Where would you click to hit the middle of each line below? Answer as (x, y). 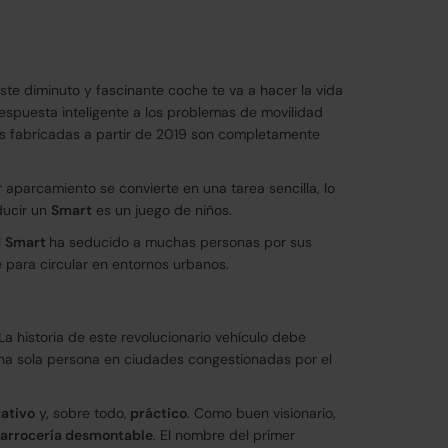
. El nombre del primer (224, 435)
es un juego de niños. (162, 210)
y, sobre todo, (81, 413)
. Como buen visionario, (261, 413)
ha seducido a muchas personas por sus (180, 242)
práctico (157, 413)
